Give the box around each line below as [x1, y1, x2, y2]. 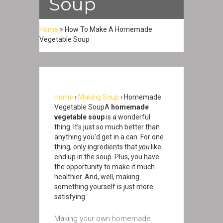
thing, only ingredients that [54, 143, 139, 151]
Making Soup [78, 93, 119, 101]
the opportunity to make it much [54, 163, 155, 171]
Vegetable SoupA [54, 103, 111, 111]
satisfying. [54, 193, 87, 201]
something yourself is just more [54, 183, 153, 191]
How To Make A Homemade [65, 25, 152, 33]
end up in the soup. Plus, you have [54, 153, 159, 161]
